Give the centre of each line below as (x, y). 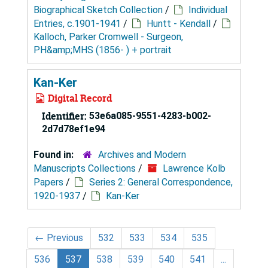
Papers (48, 182)
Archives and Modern (142, 154)
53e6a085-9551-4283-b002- (150, 115)
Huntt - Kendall (179, 23)
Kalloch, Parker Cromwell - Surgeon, (108, 36)
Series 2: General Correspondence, (161, 182)
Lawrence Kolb (194, 168)
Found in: (55, 154)
